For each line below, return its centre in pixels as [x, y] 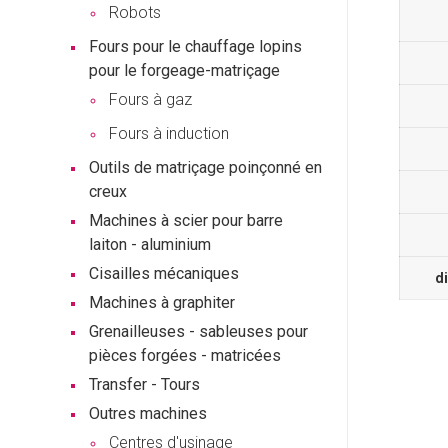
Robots [135, 12]
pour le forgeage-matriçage [184, 70]
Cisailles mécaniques [164, 273]
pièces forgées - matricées [185, 355]
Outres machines [148, 413]
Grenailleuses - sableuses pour [198, 331]
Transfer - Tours [144, 384]
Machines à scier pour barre [186, 220]
